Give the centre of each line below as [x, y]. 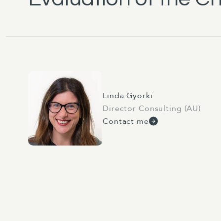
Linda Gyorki [128, 95]
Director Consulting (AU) [152, 108]
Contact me [126, 121]
